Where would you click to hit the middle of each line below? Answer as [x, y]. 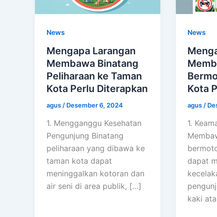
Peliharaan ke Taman [94, 76]
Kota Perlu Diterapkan [97, 88]
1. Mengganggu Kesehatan [94, 123]
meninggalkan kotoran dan [95, 174]
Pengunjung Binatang [85, 136]
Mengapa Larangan [91, 51]
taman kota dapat [79, 161]
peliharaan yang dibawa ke [96, 148]
